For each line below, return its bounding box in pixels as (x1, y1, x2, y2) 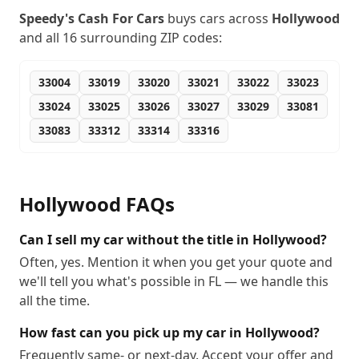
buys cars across (167, 10, 268, 27)
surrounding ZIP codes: (77, 29, 222, 46)
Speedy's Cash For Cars (19, 10, 164, 27)
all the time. (19, 292, 90, 309)
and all (19, 29, 63, 46)
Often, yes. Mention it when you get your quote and (19, 253, 333, 271)
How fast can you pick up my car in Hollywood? (19, 324, 320, 341)
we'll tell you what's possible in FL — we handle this (19, 272, 329, 290)
